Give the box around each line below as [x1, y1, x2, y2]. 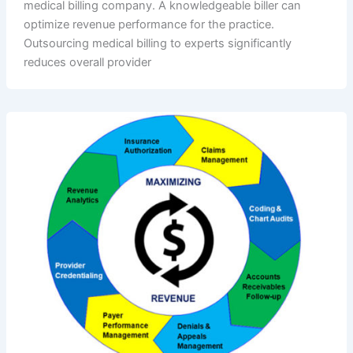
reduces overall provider [23, 54, 151, 69]
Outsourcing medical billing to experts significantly [23, 35, 292, 50]
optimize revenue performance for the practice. [23, 17, 274, 32]
